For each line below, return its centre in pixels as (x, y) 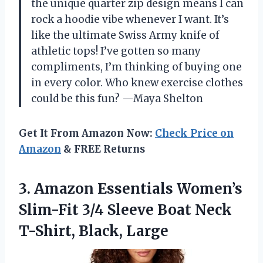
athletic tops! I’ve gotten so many (116, 51)
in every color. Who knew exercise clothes (137, 83)
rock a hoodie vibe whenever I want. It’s (130, 19)
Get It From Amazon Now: (87, 133)
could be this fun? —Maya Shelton (117, 99)
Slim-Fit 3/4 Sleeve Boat (107, 210)
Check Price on (194, 133)
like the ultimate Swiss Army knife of (125, 35)
